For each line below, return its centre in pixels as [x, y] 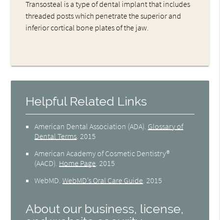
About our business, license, [105, 209]
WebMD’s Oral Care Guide [103, 180]
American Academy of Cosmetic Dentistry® [102, 153]
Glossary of [166, 126]
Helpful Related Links [86, 101]
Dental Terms [56, 136]
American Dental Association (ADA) [90, 126]
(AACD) [45, 163]
